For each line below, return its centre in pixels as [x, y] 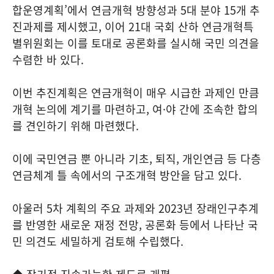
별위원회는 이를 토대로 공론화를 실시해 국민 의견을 [136, 43]
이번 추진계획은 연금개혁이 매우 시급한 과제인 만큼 [136, 93]
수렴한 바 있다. [48, 60]
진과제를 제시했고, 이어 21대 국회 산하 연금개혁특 [133, 27]
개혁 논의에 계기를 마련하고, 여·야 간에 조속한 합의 [135, 109]
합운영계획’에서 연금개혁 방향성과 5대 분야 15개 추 [136, 10]
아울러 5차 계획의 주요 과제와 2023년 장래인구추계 [135, 208]
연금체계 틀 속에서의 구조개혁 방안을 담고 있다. [127, 175]
